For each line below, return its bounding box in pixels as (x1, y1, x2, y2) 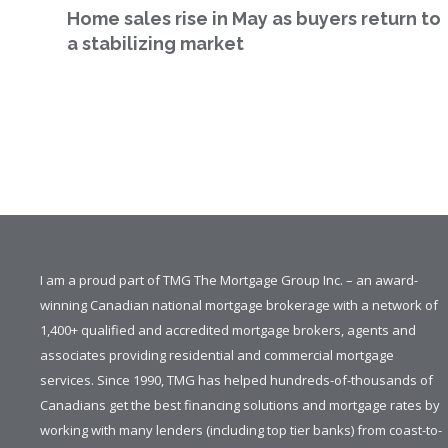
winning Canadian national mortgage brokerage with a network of (40, 296, 439, 315)
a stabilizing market (67, 33, 245, 55)
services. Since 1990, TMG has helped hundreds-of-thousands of (40, 371, 434, 390)
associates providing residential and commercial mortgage (40, 346, 395, 365)
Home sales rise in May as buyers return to (67, 8, 442, 30)
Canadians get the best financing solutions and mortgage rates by (40, 396, 441, 415)
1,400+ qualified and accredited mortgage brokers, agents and (40, 321, 417, 340)
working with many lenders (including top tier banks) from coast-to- (40, 421, 443, 440)
